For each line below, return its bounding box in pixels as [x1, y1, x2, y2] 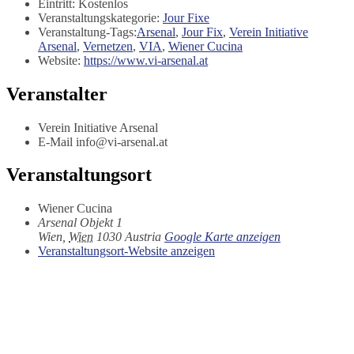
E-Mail [38, 134, 76, 149]
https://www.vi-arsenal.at [84, 53, 208, 67]
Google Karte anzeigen [164, 230, 281, 244]
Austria [125, 230, 161, 244]
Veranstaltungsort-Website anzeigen [38, 244, 215, 258]
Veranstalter [6, 83, 107, 104]
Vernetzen [83, 39, 133, 53]
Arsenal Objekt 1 [38, 216, 122, 230]
